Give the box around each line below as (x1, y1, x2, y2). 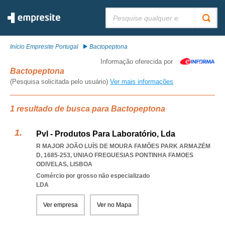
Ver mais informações (110, 78, 173, 85)
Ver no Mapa (97, 201, 132, 208)
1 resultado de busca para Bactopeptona (10, 104, 165, 113)
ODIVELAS (36, 161, 67, 168)
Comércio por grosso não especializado (36, 172, 150, 179)
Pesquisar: (105, 8, 135, 15)
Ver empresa (43, 201, 78, 208)
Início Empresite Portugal (10, 43, 78, 50)
